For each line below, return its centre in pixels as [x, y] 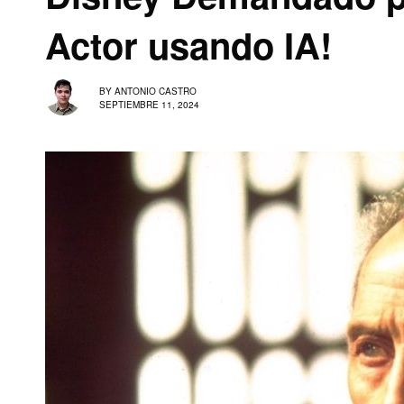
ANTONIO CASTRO [156, 91]
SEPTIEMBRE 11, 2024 [149, 104]
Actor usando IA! [188, 45]
